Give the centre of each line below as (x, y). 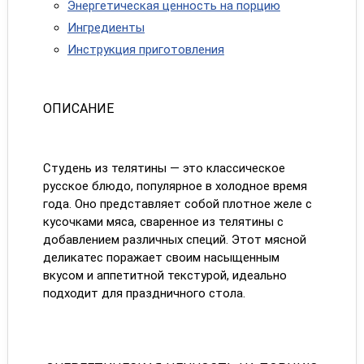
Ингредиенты (106, 28)
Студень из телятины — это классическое (164, 168)
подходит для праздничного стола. (144, 293)
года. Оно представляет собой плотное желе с (177, 204)
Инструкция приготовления (145, 50)
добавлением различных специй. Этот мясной (174, 240)
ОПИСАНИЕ (78, 108)
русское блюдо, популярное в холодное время (175, 186)
